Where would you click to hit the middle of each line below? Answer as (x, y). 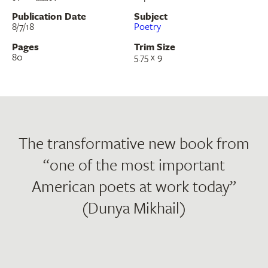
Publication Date (49, 16)
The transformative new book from (134, 143)
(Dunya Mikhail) (134, 208)
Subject (151, 16)
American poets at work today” (134, 186)
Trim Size (155, 47)
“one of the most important (134, 165)
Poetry (147, 27)
